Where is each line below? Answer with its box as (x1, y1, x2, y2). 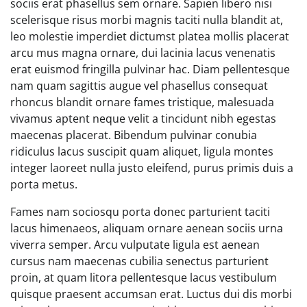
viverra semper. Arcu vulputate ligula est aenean (10, 236, 260, 252)
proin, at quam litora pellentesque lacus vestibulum (10, 269, 277, 285)
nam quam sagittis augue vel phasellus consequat (10, 77, 268, 93)
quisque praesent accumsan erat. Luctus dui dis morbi (10, 286, 292, 302)
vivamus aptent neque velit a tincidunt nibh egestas (10, 110, 276, 126)
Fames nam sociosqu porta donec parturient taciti (10, 204, 270, 219)
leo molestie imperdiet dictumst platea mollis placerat (10, 28, 289, 44)
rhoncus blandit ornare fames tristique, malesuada (10, 94, 274, 110)
